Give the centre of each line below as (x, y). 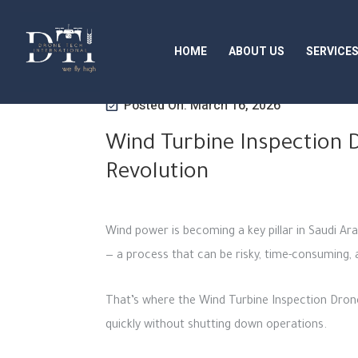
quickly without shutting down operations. (216, 326)
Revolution (157, 174)
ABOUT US (256, 52)
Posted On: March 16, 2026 (202, 105)
